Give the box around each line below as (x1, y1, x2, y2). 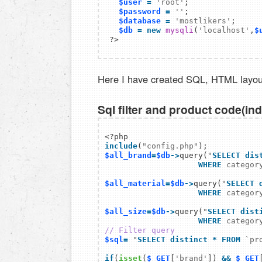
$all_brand (105, 151, 151, 160)
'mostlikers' (175, 16, 231, 26)
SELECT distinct (137, 235, 208, 244)
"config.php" (142, 142, 198, 151)
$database (119, 16, 161, 26)
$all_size (105, 207, 147, 216)
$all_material (105, 179, 166, 188)
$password (119, 7, 161, 16)
